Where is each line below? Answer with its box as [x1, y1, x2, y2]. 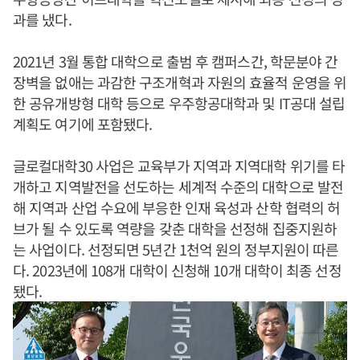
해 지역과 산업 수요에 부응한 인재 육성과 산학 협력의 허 [13, 197, 341, 218]
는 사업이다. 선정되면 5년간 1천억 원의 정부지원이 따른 [13, 239, 339, 260]
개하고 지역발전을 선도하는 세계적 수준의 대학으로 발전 [13, 176, 343, 197]
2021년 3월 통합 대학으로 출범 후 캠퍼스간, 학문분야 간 [13, 51, 338, 72]
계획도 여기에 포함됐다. [13, 113, 153, 134]
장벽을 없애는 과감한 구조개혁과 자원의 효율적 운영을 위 [13, 72, 347, 92]
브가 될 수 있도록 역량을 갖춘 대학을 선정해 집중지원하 [13, 218, 337, 239]
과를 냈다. [13, 9, 72, 30]
